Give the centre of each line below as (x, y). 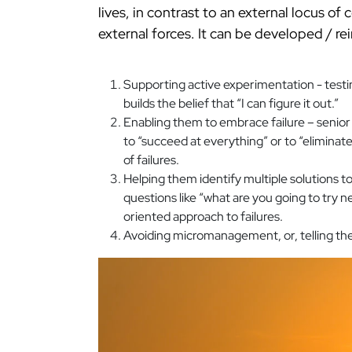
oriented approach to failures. (203, 217)
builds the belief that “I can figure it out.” (231, 104)
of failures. (151, 160)
